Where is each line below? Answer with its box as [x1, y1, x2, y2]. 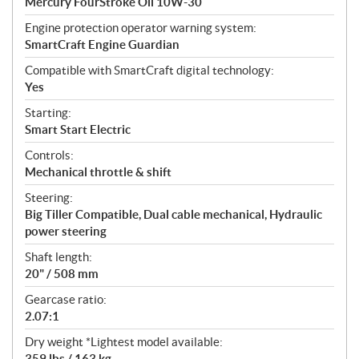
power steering [25, 224, 107, 238]
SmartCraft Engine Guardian [25, 37, 179, 51]
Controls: [25, 147, 74, 162]
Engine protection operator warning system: [25, 20, 256, 34]
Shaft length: [25, 249, 92, 264]
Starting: [25, 105, 71, 119]
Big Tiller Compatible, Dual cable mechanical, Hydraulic [25, 207, 322, 221]
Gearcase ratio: [25, 292, 107, 306]
